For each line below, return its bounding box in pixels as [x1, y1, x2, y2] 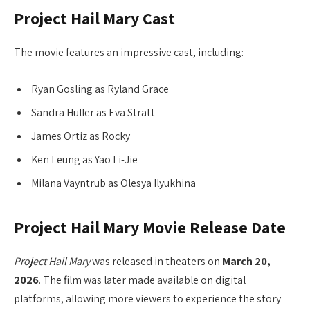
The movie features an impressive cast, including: [14, 45, 244, 60]
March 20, [222, 253, 271, 268]
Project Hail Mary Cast [14, 8, 175, 30]
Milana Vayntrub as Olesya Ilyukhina [31, 176, 196, 191]
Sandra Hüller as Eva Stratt [31, 105, 155, 120]
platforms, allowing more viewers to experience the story [14, 291, 281, 306]
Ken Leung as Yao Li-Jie [31, 152, 138, 167]
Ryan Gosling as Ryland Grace [31, 82, 169, 97]
